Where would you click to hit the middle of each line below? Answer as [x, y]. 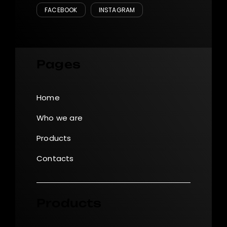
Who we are [60, 118]
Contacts [55, 158]
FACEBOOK [61, 10]
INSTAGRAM [117, 10]
